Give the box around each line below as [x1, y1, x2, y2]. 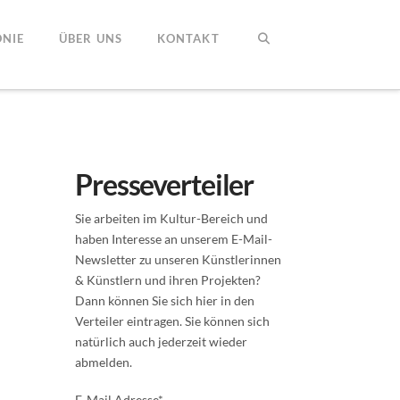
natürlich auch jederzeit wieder [75, 334, 247, 350]
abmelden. [75, 354, 132, 371]
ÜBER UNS [59, 31, 122, 46]
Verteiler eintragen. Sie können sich [75, 313, 270, 329]
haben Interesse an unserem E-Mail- [75, 231, 272, 247]
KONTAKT [156, 31, 220, 46]
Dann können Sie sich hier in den [75, 293, 254, 309]
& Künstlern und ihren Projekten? [75, 272, 261, 288]
